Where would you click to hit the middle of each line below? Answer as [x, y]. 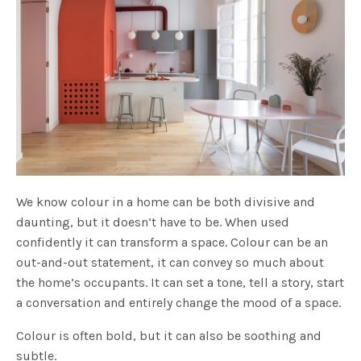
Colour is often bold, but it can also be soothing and [169, 335]
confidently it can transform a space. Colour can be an [172, 242]
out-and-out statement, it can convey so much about [170, 262]
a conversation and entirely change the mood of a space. [180, 302]
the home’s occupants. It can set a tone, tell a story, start [180, 282]
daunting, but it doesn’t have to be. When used [153, 222]
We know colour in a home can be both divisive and [166, 201]
